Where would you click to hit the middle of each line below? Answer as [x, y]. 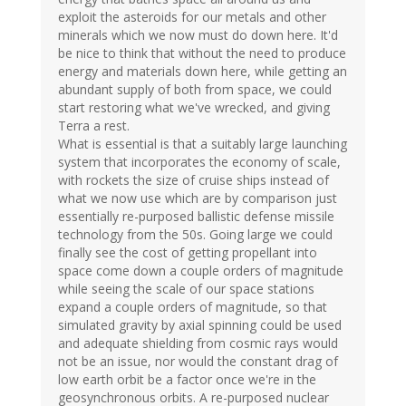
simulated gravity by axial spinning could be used [200, 324]
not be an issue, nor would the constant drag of [198, 361]
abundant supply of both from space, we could [195, 89]
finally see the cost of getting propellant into [188, 252]
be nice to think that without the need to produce [202, 53]
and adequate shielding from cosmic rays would [198, 343]
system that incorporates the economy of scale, [199, 161]
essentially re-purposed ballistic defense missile [196, 216]
